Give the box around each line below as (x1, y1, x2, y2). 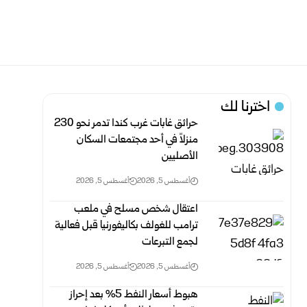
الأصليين (162, 149, 199, 164)
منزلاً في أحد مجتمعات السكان (77, 132, 199, 148)
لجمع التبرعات (142, 234, 199, 250)
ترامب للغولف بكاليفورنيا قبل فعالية (55, 218, 199, 234)
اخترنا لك (221, 97, 271, 119)
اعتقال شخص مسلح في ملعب (74, 201, 199, 217)
